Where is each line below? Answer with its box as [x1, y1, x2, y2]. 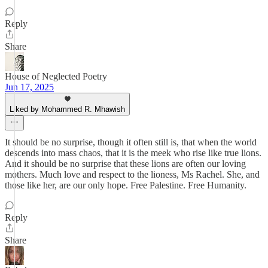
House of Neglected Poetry [5, 71, 107, 81]
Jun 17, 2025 [5, 82, 54, 92]
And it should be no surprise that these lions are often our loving [5, 159, 246, 169]
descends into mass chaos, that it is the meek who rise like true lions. [5, 148, 261, 158]
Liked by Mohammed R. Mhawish [10, 105, 125, 114]
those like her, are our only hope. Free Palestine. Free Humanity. [5, 180, 246, 190]
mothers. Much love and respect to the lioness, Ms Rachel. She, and [5, 169, 260, 179]
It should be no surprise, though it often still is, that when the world [5, 137, 257, 147]
